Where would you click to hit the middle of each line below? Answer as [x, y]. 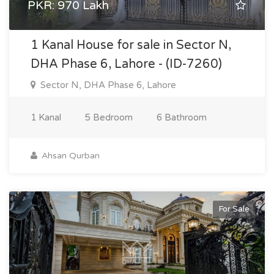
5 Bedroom [109, 117]
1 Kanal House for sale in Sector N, [131, 45]
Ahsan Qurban [69, 156]
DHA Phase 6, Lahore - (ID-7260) [126, 64]
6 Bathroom [182, 117]
